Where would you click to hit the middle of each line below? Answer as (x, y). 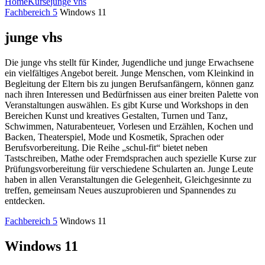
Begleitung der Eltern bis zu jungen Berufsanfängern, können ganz (129, 84)
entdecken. (25, 201)
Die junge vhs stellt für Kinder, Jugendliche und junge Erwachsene (129, 63)
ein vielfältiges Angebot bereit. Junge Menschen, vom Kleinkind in (129, 73)
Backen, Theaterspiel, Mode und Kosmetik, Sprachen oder (114, 137)
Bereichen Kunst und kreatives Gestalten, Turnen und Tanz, (116, 116)
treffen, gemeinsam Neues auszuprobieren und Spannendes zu (120, 190)
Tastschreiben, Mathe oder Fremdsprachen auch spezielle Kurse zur (130, 159)
